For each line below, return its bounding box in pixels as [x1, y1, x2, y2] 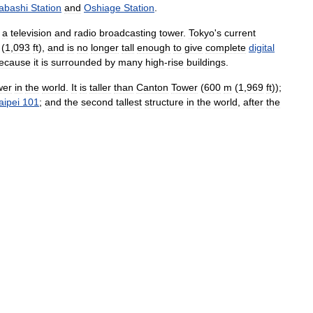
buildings [187, 56, 226, 68]
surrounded [51, 56, 102, 68]
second [81, 96, 113, 108]
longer [91, 41, 119, 53]
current [224, 27, 256, 38]
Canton [136, 81, 168, 93]
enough [137, 41, 170, 53]
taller [89, 81, 111, 93]
